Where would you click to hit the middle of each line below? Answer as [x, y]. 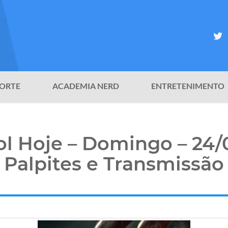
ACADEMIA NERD [86, 86]
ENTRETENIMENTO [188, 86]
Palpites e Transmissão [114, 164]
